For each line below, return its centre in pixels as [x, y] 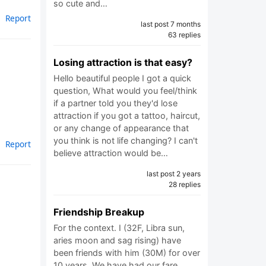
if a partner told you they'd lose [115, 103]
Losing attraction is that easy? [123, 62]
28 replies [185, 184]
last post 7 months [171, 24]
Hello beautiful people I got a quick [122, 78]
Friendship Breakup [99, 212]
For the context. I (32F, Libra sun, [119, 228]
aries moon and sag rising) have [117, 240]
